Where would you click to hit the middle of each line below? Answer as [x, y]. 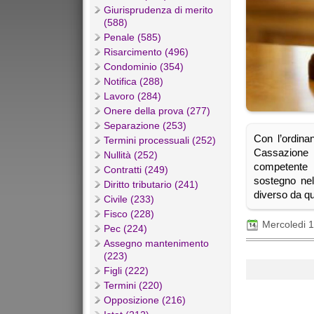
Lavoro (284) [132, 96]
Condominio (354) [144, 67]
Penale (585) [132, 37]
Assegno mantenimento [156, 244]
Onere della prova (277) [157, 111]
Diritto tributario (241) [151, 185]
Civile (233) [129, 199]
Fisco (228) [129, 214]
